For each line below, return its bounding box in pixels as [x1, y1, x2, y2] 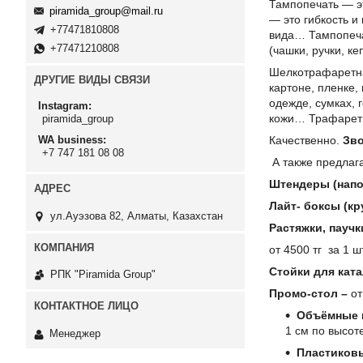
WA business [38, 134, 103, 147]
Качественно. [269, 134, 343, 147]
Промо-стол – [269, 287, 348, 300]
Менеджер [49, 327, 100, 340]
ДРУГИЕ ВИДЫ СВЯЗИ [34, 74, 150, 87]
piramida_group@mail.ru [49, 5, 163, 18]
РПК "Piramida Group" [50, 268, 156, 281]
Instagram [38, 99, 88, 112]
